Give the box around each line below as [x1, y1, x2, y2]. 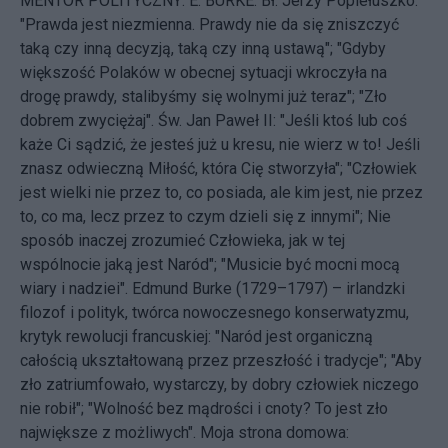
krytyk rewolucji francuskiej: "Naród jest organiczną [20, 326, 373, 346]
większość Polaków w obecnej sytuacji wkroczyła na [20, 62, 387, 82]
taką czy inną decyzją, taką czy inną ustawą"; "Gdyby [20, 38, 386, 58]
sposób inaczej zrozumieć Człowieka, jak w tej [20, 230, 345, 250]
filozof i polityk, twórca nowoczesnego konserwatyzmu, [20, 302, 409, 322]
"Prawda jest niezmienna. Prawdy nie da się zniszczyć [20, 14, 399, 34]
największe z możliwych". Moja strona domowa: [20, 422, 349, 442]
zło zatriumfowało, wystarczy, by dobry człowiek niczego [20, 374, 419, 394]
